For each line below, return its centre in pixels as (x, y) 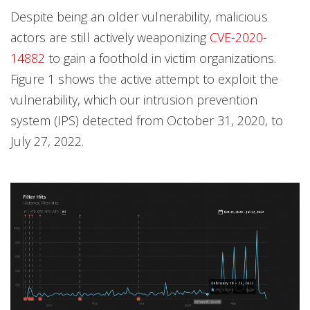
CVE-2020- (238, 37)
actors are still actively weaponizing (110, 37)
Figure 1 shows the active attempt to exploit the (144, 79)
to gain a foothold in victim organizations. (161, 58)
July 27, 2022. (47, 141)
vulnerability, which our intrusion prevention (134, 100)
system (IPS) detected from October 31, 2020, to (147, 120)
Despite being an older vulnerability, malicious (139, 17)
